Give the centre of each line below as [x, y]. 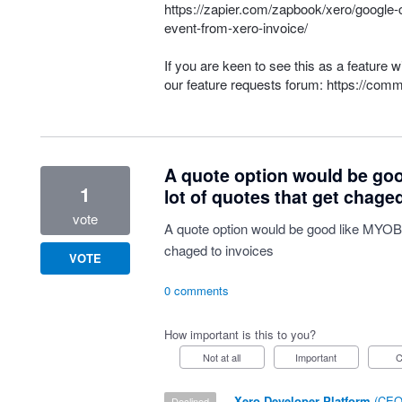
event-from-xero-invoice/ [236, 27]
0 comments [196, 290]
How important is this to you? [240, 334]
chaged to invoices [218, 250]
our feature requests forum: [245, 84]
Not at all [226, 357]
